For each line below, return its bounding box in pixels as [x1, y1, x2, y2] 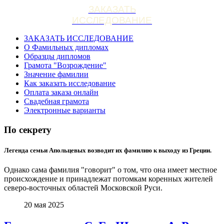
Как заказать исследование [24, 79, 115, 87]
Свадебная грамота [24, 97, 89, 105]
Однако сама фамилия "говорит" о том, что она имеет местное [4, 165, 217, 174]
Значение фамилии [24, 70, 88, 78]
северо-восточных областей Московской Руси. [4, 183, 164, 192]
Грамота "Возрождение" [24, 61, 106, 69]
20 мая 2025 [24, 200, 64, 209]
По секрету [4, 124, 51, 135]
